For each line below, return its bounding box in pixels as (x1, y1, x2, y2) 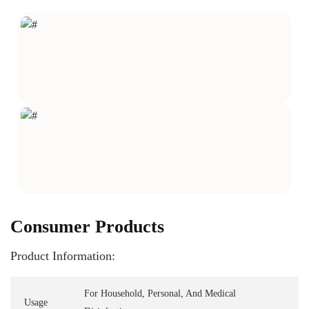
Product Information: (10, 249, 115, 263)
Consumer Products (10, 217, 164, 237)
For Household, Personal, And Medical (84, 288, 236, 299)
